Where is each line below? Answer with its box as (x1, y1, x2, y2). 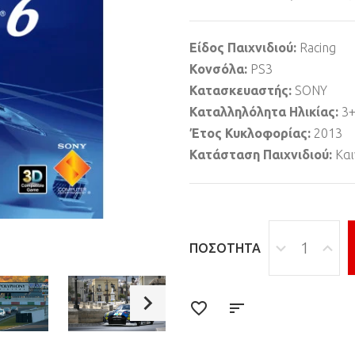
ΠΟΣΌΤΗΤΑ (189, 241, 261, 255)
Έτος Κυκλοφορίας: (189, 126, 314, 140)
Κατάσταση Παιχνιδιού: (189, 147, 335, 162)
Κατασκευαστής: (189, 83, 295, 97)
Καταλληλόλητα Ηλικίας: (189, 105, 342, 119)
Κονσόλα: (189, 62, 250, 76)
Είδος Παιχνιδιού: (189, 40, 300, 55)
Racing (300, 40, 336, 55)
